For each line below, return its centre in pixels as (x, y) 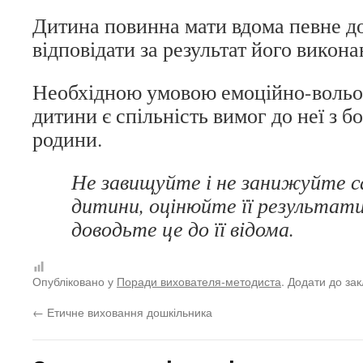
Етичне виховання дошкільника (128, 312)
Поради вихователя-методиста (199, 281)
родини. (67, 139)
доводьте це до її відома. (183, 228)
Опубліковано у (75, 281)
